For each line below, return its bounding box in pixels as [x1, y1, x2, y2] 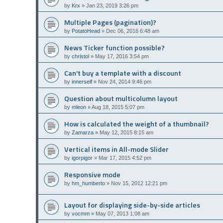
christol [72, 53, 89, 59]
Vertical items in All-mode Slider [64, 144, 169, 155]
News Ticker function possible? [64, 42, 165, 53]
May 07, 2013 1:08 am [96, 210, 149, 217]
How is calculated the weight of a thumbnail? [64, 118, 209, 129]
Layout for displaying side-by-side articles [64, 199, 200, 211]
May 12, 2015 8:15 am [100, 129, 153, 135]
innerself [72, 79, 92, 85]
